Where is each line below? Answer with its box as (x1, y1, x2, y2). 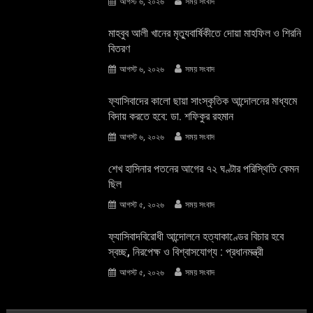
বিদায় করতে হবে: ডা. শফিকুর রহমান (108, 109, 234, 123)
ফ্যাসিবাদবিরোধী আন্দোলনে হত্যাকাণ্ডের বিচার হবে (108, 229, 284, 243)
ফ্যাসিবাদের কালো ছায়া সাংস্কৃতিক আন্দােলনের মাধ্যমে (108, 94, 298, 108)
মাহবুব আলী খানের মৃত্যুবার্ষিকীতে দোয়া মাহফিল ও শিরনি (108, 26, 302, 40)
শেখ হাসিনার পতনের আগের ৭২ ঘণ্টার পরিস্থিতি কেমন (108, 161, 300, 175)
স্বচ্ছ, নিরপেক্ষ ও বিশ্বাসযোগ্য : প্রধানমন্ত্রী (108, 245, 264, 259)
